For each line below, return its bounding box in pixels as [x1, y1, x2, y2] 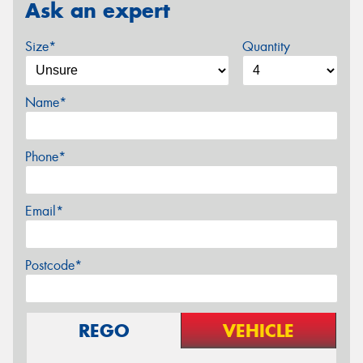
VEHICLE [223, 318, 294, 342]
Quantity [241, 37, 290, 55]
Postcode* [25, 256, 82, 274]
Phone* [25, 147, 66, 165]
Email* [25, 202, 63, 220]
